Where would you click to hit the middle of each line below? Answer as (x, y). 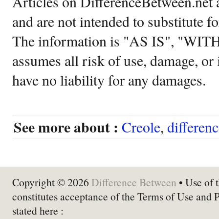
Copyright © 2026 (52, 182)
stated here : (38, 210)
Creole (141, 126)
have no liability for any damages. (109, 79)
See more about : (66, 127)
